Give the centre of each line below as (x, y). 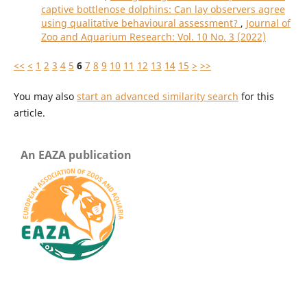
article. (29, 112)
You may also (45, 96)
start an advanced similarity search (157, 96)
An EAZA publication (76, 155)
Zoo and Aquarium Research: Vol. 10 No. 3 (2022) (153, 37)
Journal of (268, 23)
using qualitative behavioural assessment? (140, 23)
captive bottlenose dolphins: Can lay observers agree (163, 10)
